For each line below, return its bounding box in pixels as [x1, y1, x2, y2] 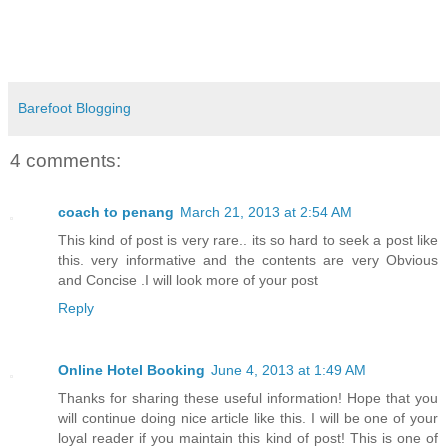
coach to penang [58, 204, 174, 221]
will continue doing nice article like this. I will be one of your [58, 410, 438, 427]
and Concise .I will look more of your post [58, 272, 318, 289]
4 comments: [10, 149, 121, 171]
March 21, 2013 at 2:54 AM [180, 204, 352, 221]
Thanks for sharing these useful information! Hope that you [58, 390, 438, 407]
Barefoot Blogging [18, 99, 131, 116]
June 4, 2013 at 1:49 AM [211, 362, 366, 379]
